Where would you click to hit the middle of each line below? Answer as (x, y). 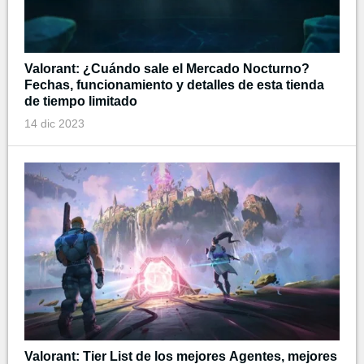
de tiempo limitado (81, 102)
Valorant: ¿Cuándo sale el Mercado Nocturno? (167, 69)
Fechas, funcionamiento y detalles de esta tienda (174, 85)
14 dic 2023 (54, 124)
